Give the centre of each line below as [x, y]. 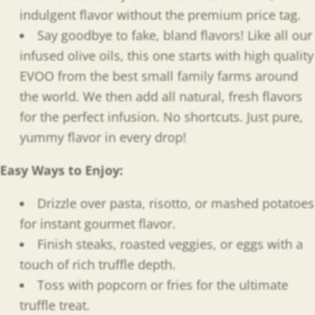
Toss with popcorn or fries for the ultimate [162, 285]
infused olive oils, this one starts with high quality [167, 56]
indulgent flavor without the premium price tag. [160, 15]
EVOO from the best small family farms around [159, 76]
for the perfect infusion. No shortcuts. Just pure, [161, 117]
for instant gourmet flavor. [98, 224]
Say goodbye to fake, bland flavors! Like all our [174, 36]
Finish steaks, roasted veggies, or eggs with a [170, 244]
